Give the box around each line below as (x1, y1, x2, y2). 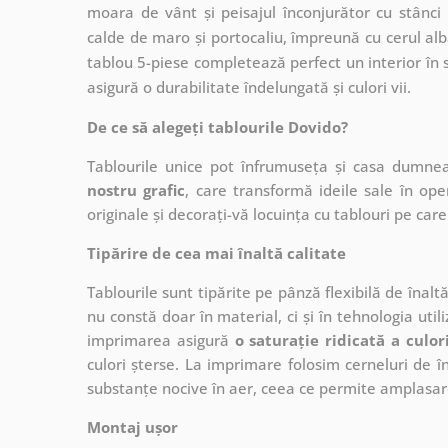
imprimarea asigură (87, 329, 235, 350)
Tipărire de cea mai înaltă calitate (87, 242, 346, 263)
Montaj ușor (87, 416, 178, 437)
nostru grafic (87, 179, 186, 200)
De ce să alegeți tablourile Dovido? (87, 116, 348, 137)
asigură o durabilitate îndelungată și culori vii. (87, 76, 411, 97)
